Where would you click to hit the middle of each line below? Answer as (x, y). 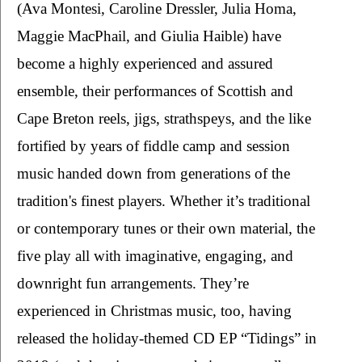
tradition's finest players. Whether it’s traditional (164, 201)
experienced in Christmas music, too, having (154, 311)
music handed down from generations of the (154, 174)
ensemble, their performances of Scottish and (155, 91)
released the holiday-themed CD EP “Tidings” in (167, 339)
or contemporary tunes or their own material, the (166, 229)
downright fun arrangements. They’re (133, 284)
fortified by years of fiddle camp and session (154, 146)
